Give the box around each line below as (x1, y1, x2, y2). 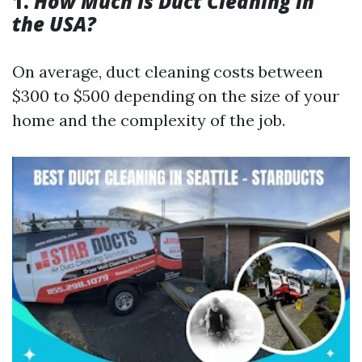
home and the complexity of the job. (12, 110, 285, 130)
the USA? (12, 11, 96, 37)
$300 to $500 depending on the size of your (12, 86, 339, 106)
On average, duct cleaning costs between (12, 61, 323, 82)
